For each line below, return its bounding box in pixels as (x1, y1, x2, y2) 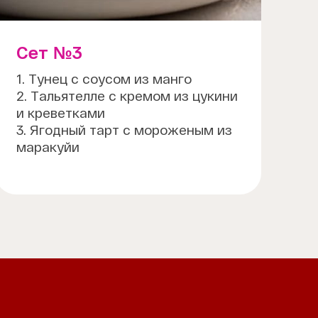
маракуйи (16, 139, 80, 155)
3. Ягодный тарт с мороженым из (16, 122, 233, 138)
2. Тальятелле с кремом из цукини (16, 88, 238, 104)
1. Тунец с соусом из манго (16, 71, 192, 87)
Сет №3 (16, 43, 83, 62)
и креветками (16, 105, 106, 121)
